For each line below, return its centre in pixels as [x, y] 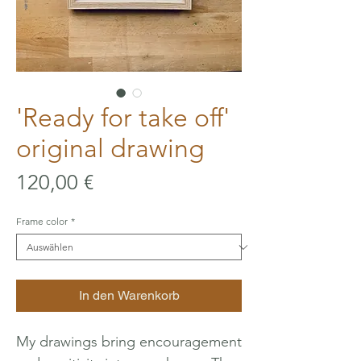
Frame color [42, 221]
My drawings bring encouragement [129, 342]
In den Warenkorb [129, 295]
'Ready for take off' [123, 118]
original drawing [110, 148]
